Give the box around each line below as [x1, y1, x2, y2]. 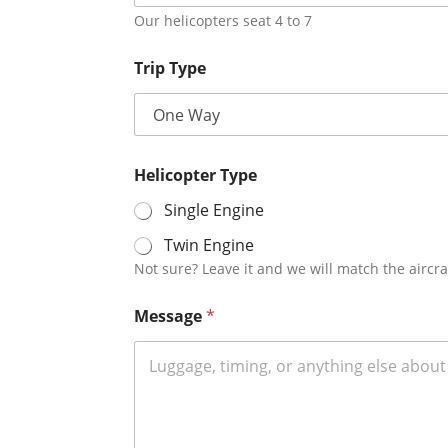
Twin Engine [164, 234, 255, 257]
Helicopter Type [134, 164, 258, 187]
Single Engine [164, 199, 265, 222]
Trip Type [134, 57, 207, 80]
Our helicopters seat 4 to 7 [134, 11, 313, 31]
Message [134, 305, 207, 328]
